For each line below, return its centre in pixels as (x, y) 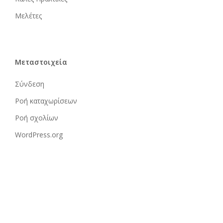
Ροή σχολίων (36, 118)
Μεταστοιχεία (41, 62)
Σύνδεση (29, 84)
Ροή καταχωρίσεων (46, 101)
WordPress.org (39, 135)
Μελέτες (28, 16)
